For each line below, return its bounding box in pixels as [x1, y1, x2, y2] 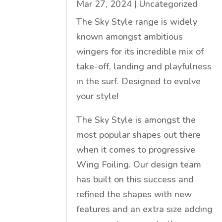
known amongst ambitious [76, 30, 183, 43]
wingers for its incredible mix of [76, 45, 204, 57]
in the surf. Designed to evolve [76, 75, 201, 87]
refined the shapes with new [76, 188, 192, 200]
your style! [76, 90, 119, 102]
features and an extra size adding [76, 203, 213, 215]
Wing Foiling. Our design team [76, 158, 202, 170]
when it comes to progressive [76, 143, 196, 156]
